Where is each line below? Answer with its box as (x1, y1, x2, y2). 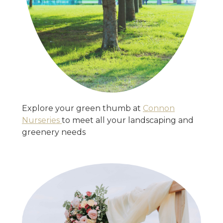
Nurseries (22, 115, 62, 125)
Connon (143, 104, 175, 113)
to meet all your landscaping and (62, 115, 194, 125)
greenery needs (22, 127, 86, 137)
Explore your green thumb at (22, 104, 143, 113)
